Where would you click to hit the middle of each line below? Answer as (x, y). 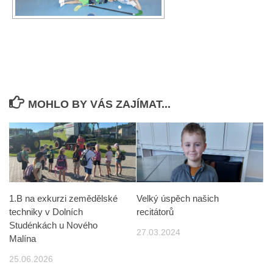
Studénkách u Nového (53, 225)
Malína (23, 239)
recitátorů (155, 212)
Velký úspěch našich (178, 199)
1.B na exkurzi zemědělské (63, 199)
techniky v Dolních (46, 212)
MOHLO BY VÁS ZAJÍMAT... (99, 105)
